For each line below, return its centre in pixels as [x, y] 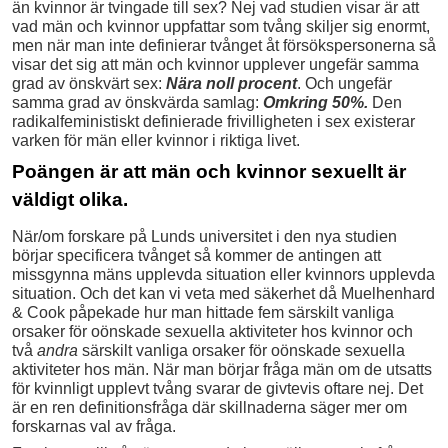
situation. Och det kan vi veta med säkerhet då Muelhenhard [223, 294]
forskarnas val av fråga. [94, 427]
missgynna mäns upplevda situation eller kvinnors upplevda [223, 275]
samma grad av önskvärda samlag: [137, 103]
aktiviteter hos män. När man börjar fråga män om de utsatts [222, 370]
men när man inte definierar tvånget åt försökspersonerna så [224, 46]
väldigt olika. [70, 200]
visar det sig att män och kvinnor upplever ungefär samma [215, 65]
